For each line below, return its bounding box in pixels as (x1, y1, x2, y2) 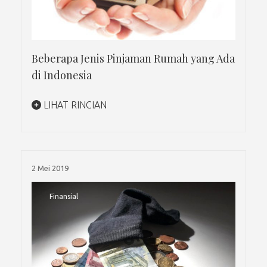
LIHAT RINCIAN (41, 99, 107, 110)
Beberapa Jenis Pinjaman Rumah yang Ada (32, 51, 235, 66)
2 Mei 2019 (32, 163, 69, 172)
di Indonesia (32, 67, 92, 82)
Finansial (49, 192, 78, 200)
